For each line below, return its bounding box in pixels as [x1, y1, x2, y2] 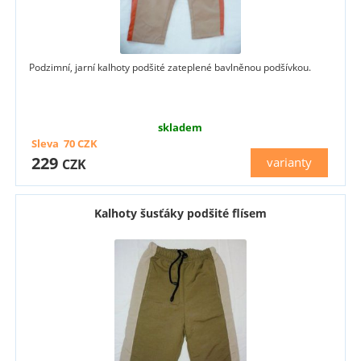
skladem [158, 119, 203, 135]
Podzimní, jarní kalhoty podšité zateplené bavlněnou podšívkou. [29, 60, 312, 74]
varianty [267, 153, 313, 171]
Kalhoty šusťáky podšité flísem [93, 205, 267, 221]
